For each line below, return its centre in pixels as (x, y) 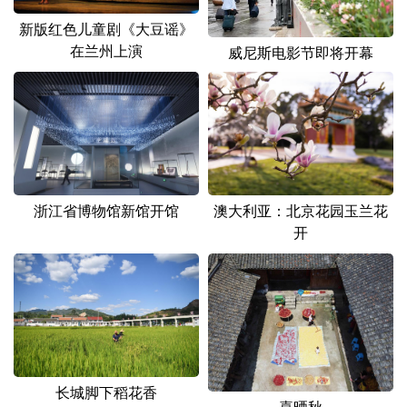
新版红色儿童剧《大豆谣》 (106, 29)
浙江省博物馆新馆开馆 (106, 210)
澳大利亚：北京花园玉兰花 (301, 211)
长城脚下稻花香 (106, 392)
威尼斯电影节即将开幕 (301, 52)
